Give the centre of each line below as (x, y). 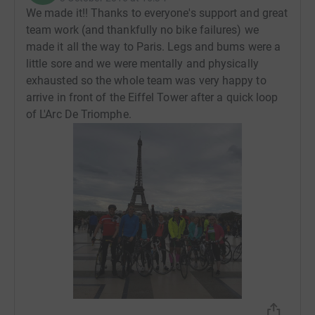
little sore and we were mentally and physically (142, 63)
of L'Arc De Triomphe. (79, 114)
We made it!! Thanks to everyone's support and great (157, 13)
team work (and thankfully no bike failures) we (142, 30)
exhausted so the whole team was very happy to (146, 80)
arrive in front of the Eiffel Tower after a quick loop (152, 97)
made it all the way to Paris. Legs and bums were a (153, 46)
